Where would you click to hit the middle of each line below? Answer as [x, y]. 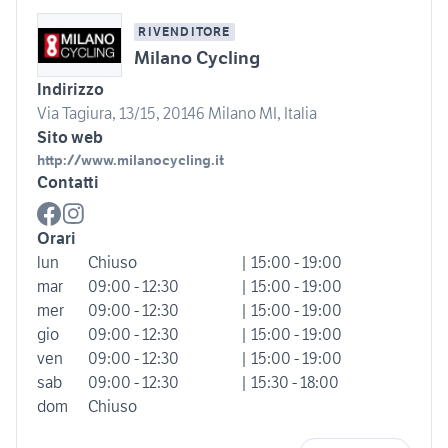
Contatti [68, 182]
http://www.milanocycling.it [130, 160]
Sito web [70, 137]
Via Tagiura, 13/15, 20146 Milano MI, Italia [177, 113]
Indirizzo [70, 89]
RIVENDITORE [184, 32]
